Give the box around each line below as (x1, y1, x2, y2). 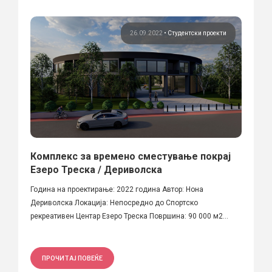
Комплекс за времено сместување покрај (30, 150, 231, 162)
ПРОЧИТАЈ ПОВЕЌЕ (42, 254, 103, 262)
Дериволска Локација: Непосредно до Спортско (30, 198, 198, 207)
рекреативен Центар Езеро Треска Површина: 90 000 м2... (30, 211, 228, 220)
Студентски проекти (168, 29, 226, 36)
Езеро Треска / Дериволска (30, 163, 162, 175)
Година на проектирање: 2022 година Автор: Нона (30, 185, 203, 194)
